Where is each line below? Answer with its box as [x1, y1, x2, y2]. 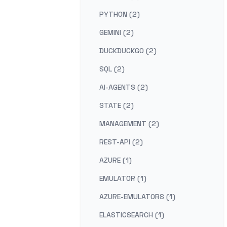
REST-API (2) [99, 137, 143, 146]
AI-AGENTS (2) [99, 83, 148, 92]
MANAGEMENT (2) [99, 119, 159, 128]
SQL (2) [99, 64, 125, 73]
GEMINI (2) [99, 28, 134, 37]
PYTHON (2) [99, 10, 140, 19]
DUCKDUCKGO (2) [99, 46, 157, 55]
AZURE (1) [99, 156, 132, 165]
